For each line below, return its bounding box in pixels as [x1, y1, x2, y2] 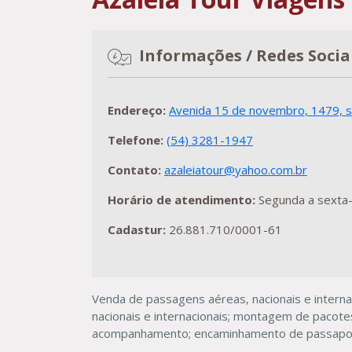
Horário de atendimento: [108, 192, 255, 207]
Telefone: [108, 132, 163, 148]
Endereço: [108, 102, 166, 118]
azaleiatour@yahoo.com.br [164, 162, 307, 178]
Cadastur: [108, 222, 166, 237]
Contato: [108, 162, 161, 178]
